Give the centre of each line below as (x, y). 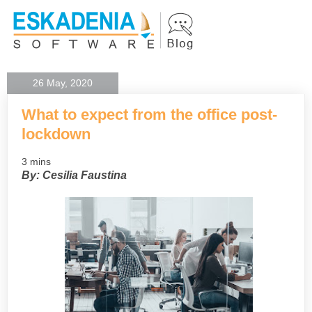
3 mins (36, 161)
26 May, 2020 (63, 83)
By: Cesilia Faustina (74, 175)
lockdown (56, 134)
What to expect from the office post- (149, 115)
